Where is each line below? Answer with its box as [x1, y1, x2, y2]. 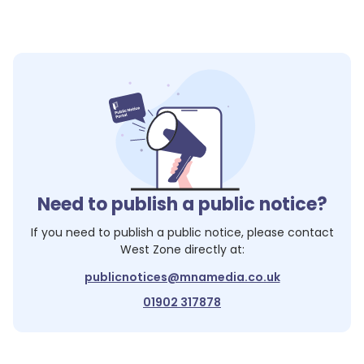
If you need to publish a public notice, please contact [30, 224, 334, 240]
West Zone [119, 241, 181, 258]
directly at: [180, 241, 245, 258]
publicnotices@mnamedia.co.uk [84, 269, 280, 285]
